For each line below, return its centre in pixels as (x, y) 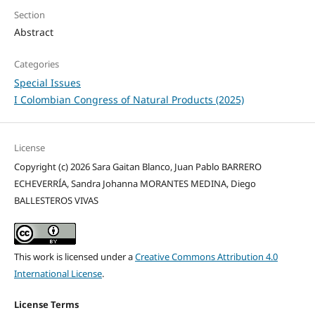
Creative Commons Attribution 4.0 (206, 257)
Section (29, 15)
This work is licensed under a (74, 257)
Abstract (33, 32)
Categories (36, 64)
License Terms (46, 305)
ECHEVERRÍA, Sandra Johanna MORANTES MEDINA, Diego (135, 184)
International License (58, 274)
